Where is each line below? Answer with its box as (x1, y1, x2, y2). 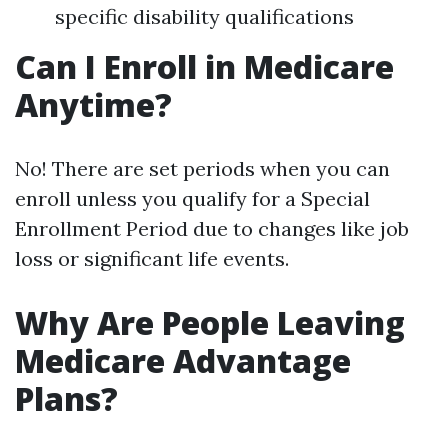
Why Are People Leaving (15, 301, 405, 344)
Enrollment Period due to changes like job (15, 216, 409, 241)
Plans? (15, 377, 118, 420)
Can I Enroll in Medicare (15, 45, 394, 88)
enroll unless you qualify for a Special (15, 186, 370, 211)
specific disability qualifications (55, 4, 354, 29)
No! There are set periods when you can (15, 156, 390, 181)
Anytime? (15, 83, 172, 126)
